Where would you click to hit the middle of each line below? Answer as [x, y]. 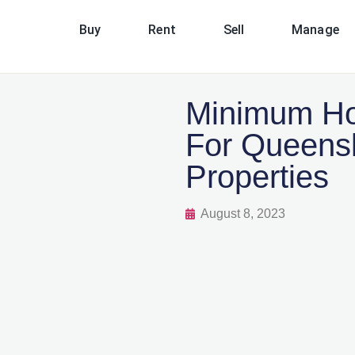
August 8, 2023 [243, 214]
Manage [315, 30]
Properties [257, 177]
